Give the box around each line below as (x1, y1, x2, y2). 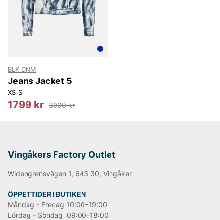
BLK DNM (8, 65, 36, 74)
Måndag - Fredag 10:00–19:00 (8, 200, 107, 209)
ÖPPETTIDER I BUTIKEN (8, 190, 86, 199)
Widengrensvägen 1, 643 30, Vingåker (8, 169, 132, 178)
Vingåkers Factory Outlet (8, 149, 115, 160)
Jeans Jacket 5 (8, 76, 72, 86)
